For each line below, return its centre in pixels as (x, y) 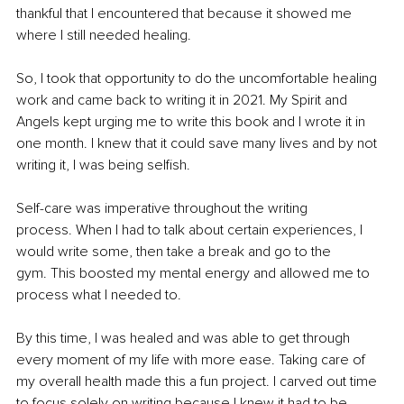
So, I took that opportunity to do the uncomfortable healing (198, 79)
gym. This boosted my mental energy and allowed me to (195, 274)
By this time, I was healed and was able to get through (185, 339)
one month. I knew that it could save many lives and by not (198, 144)
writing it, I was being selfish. (103, 165)
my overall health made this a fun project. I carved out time (198, 382)
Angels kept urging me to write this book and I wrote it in (193, 122)
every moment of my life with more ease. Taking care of (193, 360)
